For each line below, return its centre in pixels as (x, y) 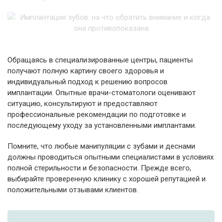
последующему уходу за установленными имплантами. (102, 125)
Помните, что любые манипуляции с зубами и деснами (101, 146)
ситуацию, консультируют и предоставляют (83, 104)
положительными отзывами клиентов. (73, 190)
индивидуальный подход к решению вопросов (87, 82)
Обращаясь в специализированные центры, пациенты (100, 60)
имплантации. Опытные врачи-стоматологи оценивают (102, 93)
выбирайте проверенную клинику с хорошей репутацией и (107, 179)
